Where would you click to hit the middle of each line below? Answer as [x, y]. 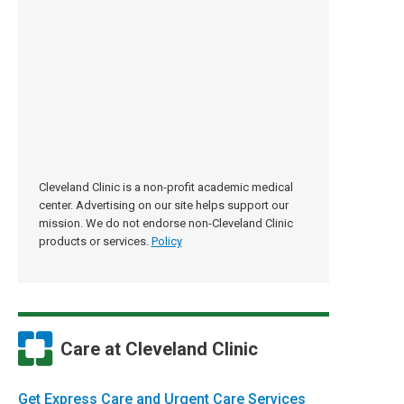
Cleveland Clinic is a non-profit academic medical [165, 187]
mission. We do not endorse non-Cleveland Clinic [165, 223]
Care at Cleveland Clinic [160, 349]
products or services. [93, 241]
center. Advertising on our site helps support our [163, 205]
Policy [166, 241]
